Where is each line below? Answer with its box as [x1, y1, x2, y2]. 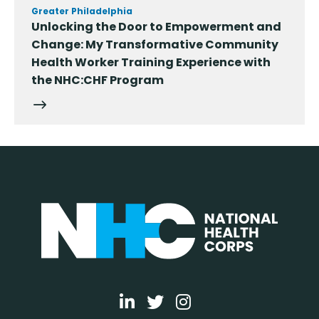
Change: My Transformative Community [31, 36, 278, 53]
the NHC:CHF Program [31, 72, 164, 89]
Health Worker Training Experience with [31, 54, 271, 71]
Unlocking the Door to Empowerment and [31, 19, 281, 36]
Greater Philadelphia [31, 5, 132, 18]
